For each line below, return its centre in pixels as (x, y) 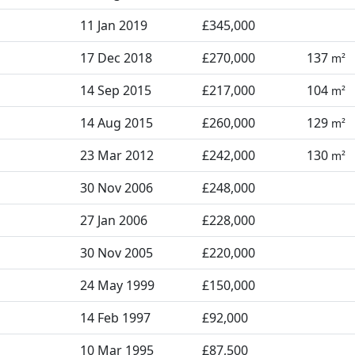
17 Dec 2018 (116, 58)
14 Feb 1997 (115, 318)
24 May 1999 (117, 285)
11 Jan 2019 (114, 25)
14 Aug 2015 (116, 123)
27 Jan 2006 (114, 220)
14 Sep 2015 (116, 90)
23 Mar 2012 (117, 155)
